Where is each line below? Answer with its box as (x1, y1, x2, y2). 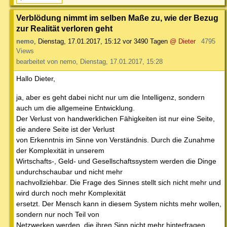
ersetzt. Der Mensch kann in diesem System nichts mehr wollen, (16, 200, 221, 208)
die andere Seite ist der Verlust (16, 125, 115, 134)
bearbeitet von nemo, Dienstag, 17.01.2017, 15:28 (16, 58, 163, 66)
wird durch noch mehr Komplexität (16, 189, 126, 198)
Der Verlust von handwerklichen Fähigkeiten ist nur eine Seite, (16, 115, 215, 123)
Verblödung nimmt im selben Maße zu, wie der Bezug (16, 13, 218, 23)
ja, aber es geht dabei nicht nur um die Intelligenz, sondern (16, 93, 205, 102)
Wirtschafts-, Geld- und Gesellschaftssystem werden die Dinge (16, 157, 216, 166)
